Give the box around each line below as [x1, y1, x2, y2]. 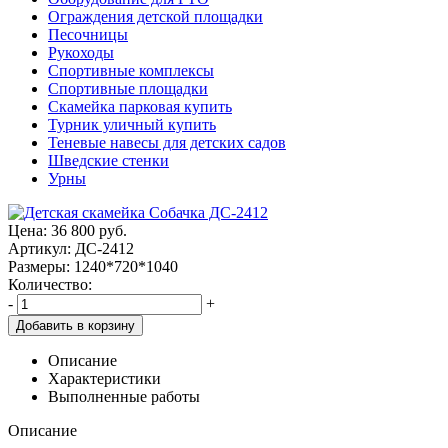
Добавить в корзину [16, 317, 135, 333]
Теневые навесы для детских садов [48, 133, 286, 151]
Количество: [8, 275, 92, 293]
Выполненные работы [48, 387, 200, 405]
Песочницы [48, 25, 128, 43]
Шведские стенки [48, 151, 169, 169]
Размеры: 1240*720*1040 [8, 257, 178, 275]
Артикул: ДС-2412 [8, 239, 134, 257]
